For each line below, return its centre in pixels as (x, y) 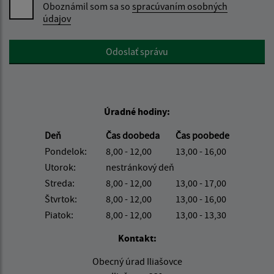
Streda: (60, 183)
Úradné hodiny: (137, 111)
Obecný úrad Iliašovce (137, 261)
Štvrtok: (61, 198)
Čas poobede (202, 135)
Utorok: (60, 167)
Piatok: (59, 214)
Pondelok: (66, 151)
